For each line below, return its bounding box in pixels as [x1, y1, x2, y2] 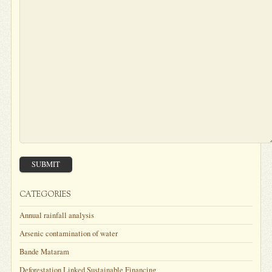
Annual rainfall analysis [19, 209, 95, 220]
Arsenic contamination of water [19, 228, 118, 239]
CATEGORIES [19, 189, 72, 200]
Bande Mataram [19, 246, 70, 257]
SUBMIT [32, 158, 61, 169]
